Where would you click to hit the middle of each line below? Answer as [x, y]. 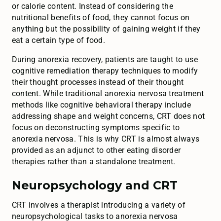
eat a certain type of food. [58, 40]
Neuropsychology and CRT [94, 185]
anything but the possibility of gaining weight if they [106, 29]
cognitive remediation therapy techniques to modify [105, 71]
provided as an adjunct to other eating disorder [96, 150]
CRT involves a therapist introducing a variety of [99, 205]
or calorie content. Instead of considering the [92, 6]
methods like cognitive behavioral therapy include [101, 105]
